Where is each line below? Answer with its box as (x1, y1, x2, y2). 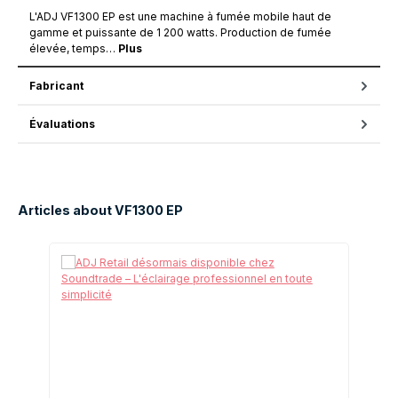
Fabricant (29, 78, 84, 92)
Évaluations (29, 116, 95, 131)
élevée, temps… (29, 42, 118, 56)
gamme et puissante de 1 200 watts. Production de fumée (29, 26, 331, 40)
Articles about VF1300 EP (18, 203, 183, 219)
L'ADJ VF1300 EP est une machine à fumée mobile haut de (29, 10, 331, 24)
